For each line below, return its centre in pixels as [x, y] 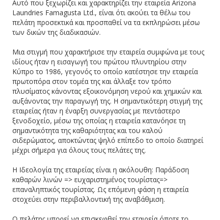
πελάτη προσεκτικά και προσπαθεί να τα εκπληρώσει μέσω [106, 22]
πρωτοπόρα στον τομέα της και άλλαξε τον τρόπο [92, 81]
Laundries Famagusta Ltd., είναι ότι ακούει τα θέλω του [101, 12]
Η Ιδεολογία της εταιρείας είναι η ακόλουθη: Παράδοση [101, 169]
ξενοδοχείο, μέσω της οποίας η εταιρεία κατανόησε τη [99, 120]
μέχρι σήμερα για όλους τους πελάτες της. [79, 150]
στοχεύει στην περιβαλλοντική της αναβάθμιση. [89, 199]
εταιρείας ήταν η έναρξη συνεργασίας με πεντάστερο [96, 110]
